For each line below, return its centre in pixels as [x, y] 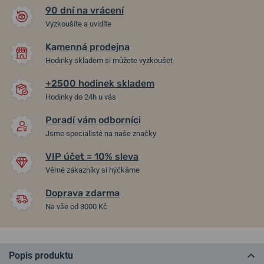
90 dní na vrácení [85, 10]
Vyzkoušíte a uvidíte [78, 24]
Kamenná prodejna [88, 47]
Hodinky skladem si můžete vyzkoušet [109, 60]
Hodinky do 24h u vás [81, 97]
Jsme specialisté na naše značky [101, 133]
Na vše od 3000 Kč [76, 207]
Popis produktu [41, 255]
